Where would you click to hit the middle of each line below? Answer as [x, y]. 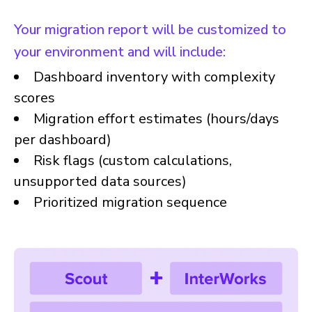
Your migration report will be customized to [150, 30]
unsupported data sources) [100, 182]
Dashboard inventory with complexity [154, 77]
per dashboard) [63, 140]
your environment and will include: [120, 52]
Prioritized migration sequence [130, 203]
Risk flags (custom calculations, [133, 161]
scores [34, 98]
